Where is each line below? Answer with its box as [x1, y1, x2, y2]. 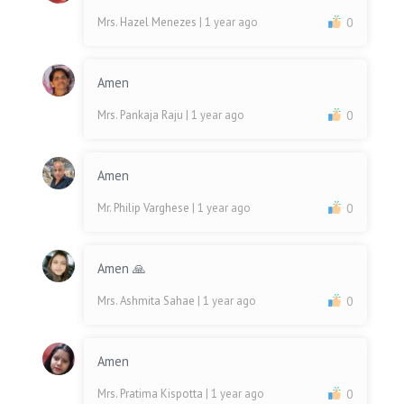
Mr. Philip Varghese [97, 200, 193, 216]
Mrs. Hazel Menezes [97, 14, 200, 31]
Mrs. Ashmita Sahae [97, 293, 198, 309]
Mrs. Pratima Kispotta [97, 386, 207, 402]
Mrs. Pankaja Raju [97, 107, 187, 124]
